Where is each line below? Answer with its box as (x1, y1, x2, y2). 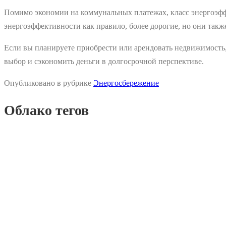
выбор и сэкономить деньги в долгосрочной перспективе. (4, 56, 204, 66)
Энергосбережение (93, 78, 159, 87)
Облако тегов (4, 102, 89, 119)
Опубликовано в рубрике (4, 78, 93, 87)
